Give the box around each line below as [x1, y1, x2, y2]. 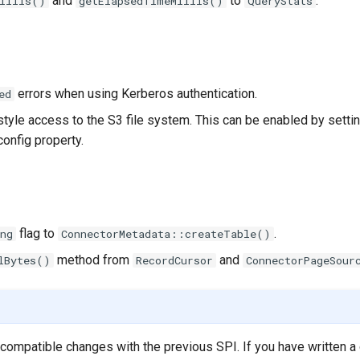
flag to [16, 226, 59, 241]
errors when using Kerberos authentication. [14, 86, 258, 101]
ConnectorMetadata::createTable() [61, 227, 272, 241]
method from [54, 252, 133, 268]
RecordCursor [136, 253, 214, 268]
